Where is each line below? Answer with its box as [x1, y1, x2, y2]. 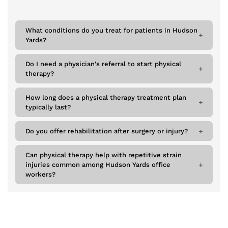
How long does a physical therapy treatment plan [25, 94, 186, 102]
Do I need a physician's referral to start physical [25, 60, 181, 68]
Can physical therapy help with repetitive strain [25, 151, 182, 159]
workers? [25, 170, 55, 179]
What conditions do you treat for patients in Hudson [25, 26, 197, 35]
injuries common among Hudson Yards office [25, 161, 170, 169]
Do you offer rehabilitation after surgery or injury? [25, 127, 188, 135]
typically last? [25, 103, 71, 111]
